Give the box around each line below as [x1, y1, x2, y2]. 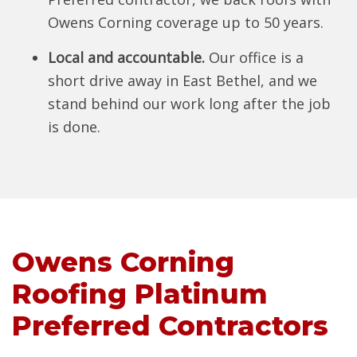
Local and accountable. [48, 48, 205, 67]
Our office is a [205, 48, 304, 67]
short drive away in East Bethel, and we [48, 71, 317, 90]
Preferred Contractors [12, 309, 328, 343]
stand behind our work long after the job [48, 94, 331, 113]
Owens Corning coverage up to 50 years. [48, 13, 324, 32]
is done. [48, 117, 100, 136]
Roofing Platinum [12, 277, 268, 311]
